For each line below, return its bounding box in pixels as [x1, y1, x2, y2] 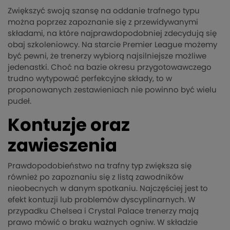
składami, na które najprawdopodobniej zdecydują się [8, 30, 217, 38]
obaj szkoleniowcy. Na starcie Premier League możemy [8, 41, 217, 49]
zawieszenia [8, 138, 117, 156]
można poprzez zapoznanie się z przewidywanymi [8, 18, 198, 27]
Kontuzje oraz [8, 117, 130, 135]
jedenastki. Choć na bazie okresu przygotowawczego [8, 64, 212, 72]
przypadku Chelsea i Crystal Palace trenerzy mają [8, 207, 199, 216]
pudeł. [8, 98, 31, 106]
